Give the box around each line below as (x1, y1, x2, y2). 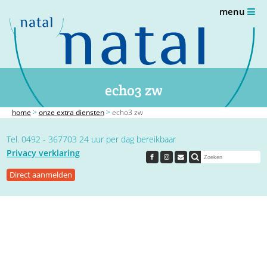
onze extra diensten (38, 107, 104, 117)
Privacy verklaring (7, 147, 80, 159)
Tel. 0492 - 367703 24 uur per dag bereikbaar (7, 133, 176, 145)
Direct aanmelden (10, 169, 73, 180)
